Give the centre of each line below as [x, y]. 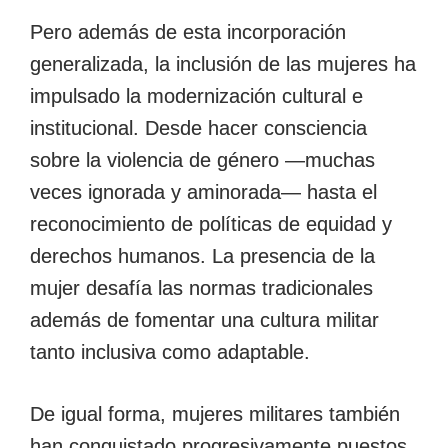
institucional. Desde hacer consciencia [198, 127]
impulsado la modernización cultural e [196, 95]
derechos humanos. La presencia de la [202, 255]
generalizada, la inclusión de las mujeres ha [223, 63]
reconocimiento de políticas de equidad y [211, 223]
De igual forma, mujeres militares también [215, 413]
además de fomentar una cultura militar [204, 319]
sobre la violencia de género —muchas [202, 159]
